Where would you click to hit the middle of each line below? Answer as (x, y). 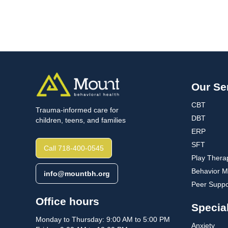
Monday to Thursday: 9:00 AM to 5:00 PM (103, 220)
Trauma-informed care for (77, 110)
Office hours (67, 202)
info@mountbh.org (77, 174)
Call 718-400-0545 (74, 148)
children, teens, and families (81, 120)
